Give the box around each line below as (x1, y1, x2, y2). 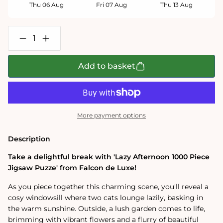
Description (8, 134, 50, 143)
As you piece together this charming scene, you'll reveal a (8, 182, 209, 191)
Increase (45, 37, 73, 46)
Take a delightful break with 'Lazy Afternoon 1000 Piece (8, 152, 210, 161)
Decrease (22, 37, 53, 46)
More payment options (77, 111, 146, 119)
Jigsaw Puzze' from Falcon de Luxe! (8, 163, 138, 172)
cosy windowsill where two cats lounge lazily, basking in (8, 193, 203, 202)
